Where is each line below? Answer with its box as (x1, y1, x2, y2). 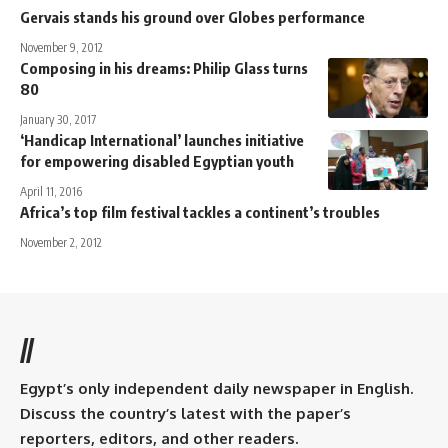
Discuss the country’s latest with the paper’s (20, 404, 351, 424)
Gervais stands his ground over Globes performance (20, 8, 365, 27)
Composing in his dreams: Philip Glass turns (20, 59, 308, 78)
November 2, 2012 (20, 235, 102, 251)
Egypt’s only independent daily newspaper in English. (20, 379, 413, 399)
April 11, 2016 (20, 184, 82, 200)
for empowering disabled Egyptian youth (20, 152, 294, 171)
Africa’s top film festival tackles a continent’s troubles (20, 203, 380, 222)
